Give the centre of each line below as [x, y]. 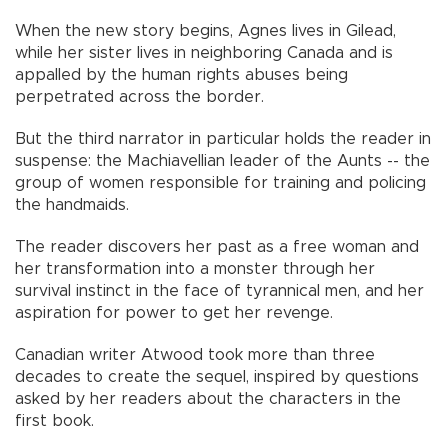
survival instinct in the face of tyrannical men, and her [219, 291]
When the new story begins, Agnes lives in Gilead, [205, 31]
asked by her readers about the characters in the [208, 399]
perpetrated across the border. [139, 97]
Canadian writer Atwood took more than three [195, 355]
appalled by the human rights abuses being [181, 75]
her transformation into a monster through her [195, 269]
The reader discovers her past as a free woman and [217, 247]
